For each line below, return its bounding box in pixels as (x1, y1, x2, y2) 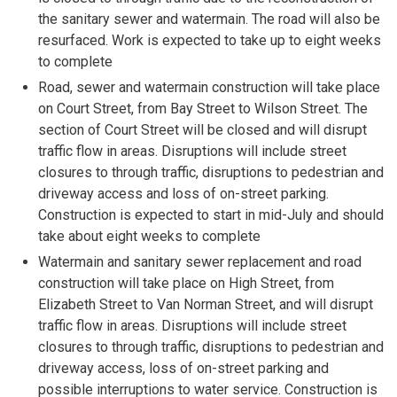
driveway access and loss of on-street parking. (38, 185, 330, 202)
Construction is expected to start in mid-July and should (38, 206, 385, 223)
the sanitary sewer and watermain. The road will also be (38, 11, 381, 27)
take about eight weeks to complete (38, 228, 261, 245)
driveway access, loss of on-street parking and (38, 360, 330, 377)
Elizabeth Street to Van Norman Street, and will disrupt (38, 296, 374, 313)
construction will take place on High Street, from (38, 275, 335, 292)
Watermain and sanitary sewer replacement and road (38, 253, 362, 270)
